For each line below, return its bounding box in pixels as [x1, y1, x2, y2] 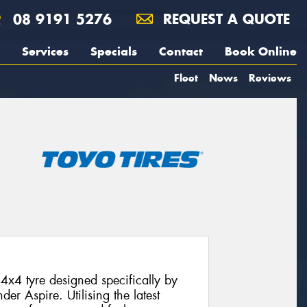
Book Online [225, 44, 297, 59]
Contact [159, 44, 203, 59]
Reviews [249, 71, 291, 84]
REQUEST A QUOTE [158, 10, 290, 27]
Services [22, 44, 69, 59]
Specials [90, 44, 137, 59]
